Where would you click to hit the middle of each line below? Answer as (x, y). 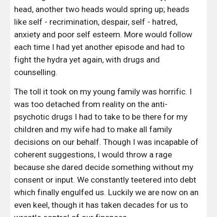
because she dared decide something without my (104, 167)
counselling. (36, 72)
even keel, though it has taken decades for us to (101, 205)
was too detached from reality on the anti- (91, 104)
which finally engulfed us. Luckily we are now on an (107, 192)
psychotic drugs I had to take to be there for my (101, 117)
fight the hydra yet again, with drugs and (87, 60)
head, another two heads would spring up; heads (102, 9)
